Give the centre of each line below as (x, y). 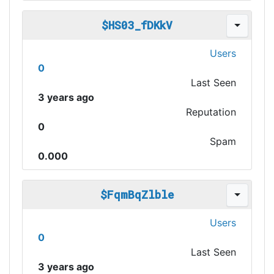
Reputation (211, 112)
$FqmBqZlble (137, 194)
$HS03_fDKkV (137, 25)
